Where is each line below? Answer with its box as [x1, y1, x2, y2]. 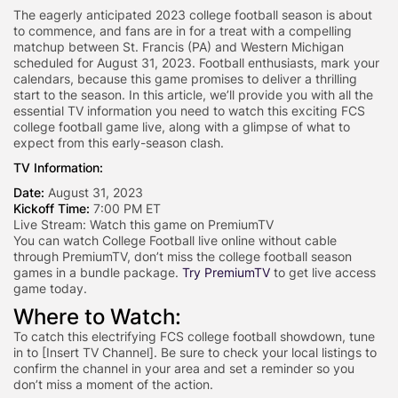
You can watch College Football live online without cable [13, 233, 337, 249]
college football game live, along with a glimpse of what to [13, 119, 350, 135]
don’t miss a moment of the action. [13, 377, 213, 393]
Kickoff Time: [13, 201, 90, 217]
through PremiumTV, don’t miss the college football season [13, 249, 352, 265]
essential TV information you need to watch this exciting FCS [13, 103, 365, 119]
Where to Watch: [13, 304, 181, 330]
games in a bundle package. [13, 265, 182, 281]
